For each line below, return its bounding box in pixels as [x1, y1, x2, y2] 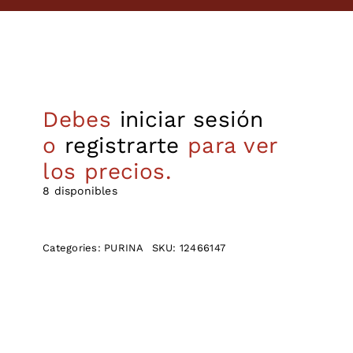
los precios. [43, 158, 172, 184]
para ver [179, 132, 277, 158]
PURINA [104, 242, 144, 255]
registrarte [64, 132, 180, 158]
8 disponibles [43, 184, 117, 197]
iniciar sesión [119, 106, 264, 132]
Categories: [43, 242, 105, 255]
